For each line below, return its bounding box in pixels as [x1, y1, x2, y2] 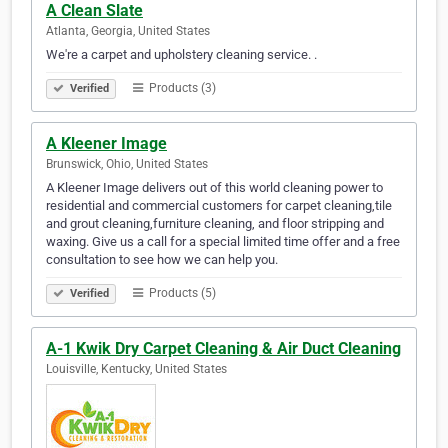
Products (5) [146, 286, 216, 301]
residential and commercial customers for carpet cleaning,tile [46, 198, 392, 214]
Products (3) [146, 81, 216, 96]
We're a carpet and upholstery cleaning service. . [46, 47, 317, 63]
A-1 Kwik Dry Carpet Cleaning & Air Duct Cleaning [46, 339, 401, 359]
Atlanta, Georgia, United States [46, 24, 210, 39]
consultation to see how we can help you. [46, 252, 278, 268]
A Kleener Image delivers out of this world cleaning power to [46, 180, 383, 196]
